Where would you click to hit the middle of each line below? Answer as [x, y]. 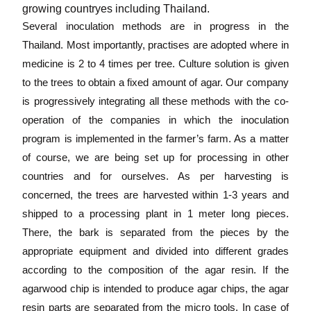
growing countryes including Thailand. [118, 8]
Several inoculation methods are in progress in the [155, 26]
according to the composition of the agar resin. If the [155, 269]
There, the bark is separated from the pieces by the [155, 232]
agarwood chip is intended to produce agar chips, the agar [155, 288]
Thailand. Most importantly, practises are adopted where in [155, 44]
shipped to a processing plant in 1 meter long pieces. [155, 213]
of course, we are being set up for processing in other [155, 157]
